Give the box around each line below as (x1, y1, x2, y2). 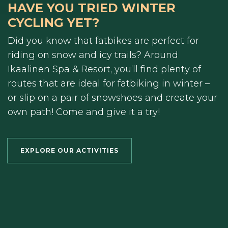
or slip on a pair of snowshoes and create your (8, 92, 217, 104)
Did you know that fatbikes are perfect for (8, 35, 199, 47)
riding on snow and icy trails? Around (8, 49, 178, 61)
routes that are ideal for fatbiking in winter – (8, 78, 210, 90)
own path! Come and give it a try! (8, 106, 160, 118)
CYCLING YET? (8, 15, 99, 31)
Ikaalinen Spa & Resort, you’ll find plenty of (8, 64, 201, 75)
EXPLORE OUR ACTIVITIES (20, 147, 119, 155)
